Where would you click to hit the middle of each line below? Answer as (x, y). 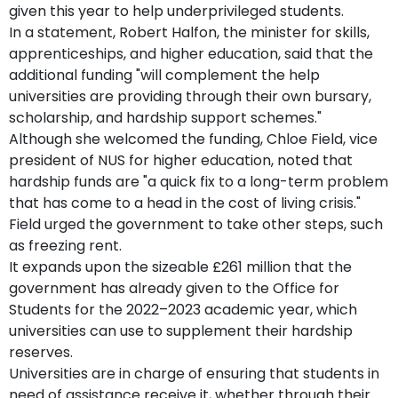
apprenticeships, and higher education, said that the (191, 53)
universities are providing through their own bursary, (190, 96)
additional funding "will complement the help (164, 75)
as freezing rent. (65, 245)
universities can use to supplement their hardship (181, 330)
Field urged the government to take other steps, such (196, 224)
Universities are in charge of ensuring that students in (194, 373)
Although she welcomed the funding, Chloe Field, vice (193, 139)
